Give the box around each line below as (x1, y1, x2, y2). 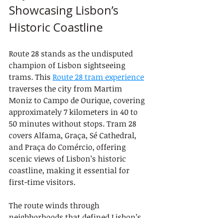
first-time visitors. (9, 177, 75, 187)
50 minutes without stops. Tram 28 (9, 118, 138, 129)
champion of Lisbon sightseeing (9, 60, 127, 71)
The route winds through (9, 200, 101, 211)
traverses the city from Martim (9, 83, 124, 94)
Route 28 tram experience (53, 72, 144, 82)
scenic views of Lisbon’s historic (9, 153, 128, 164)
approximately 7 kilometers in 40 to (9, 107, 140, 117)
